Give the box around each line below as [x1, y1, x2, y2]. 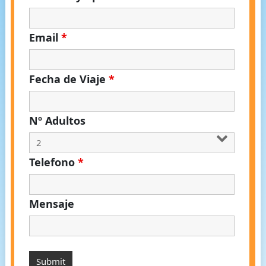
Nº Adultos [28, 113, 85, 128]
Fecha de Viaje [28, 72, 109, 87]
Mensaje [28, 197, 74, 211]
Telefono [28, 155, 78, 170]
